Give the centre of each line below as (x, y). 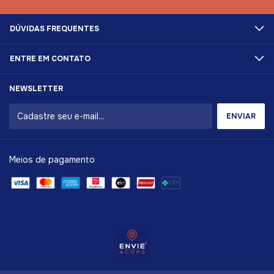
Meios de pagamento (52, 159)
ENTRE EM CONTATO (50, 58)
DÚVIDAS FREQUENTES (54, 28)
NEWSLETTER (36, 88)
